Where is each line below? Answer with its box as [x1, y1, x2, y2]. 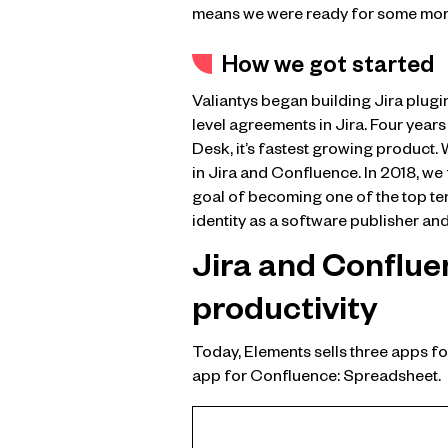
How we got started [222, 56, 434, 82]
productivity [192, 295, 378, 332]
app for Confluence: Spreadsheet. [192, 370, 441, 389]
